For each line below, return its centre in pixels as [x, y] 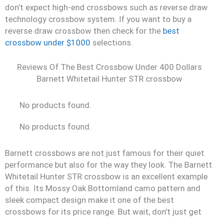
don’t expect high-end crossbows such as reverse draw [106, 7]
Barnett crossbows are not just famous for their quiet [105, 153]
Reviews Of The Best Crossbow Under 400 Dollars [109, 67]
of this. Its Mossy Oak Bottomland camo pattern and [103, 188]
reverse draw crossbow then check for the [84, 31]
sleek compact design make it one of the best [89, 200]
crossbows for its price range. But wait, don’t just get [103, 211]
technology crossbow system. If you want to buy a [98, 19]
